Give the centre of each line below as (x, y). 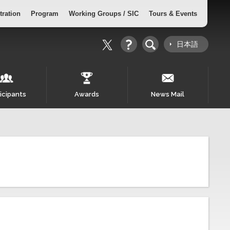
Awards (87, 94)
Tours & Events (173, 14)
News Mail (168, 94)
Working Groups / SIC (104, 14)
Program (45, 14)
